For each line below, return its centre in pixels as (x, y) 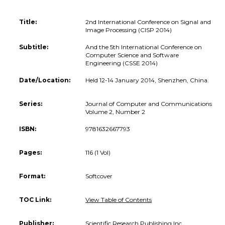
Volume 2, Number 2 (116, 111)
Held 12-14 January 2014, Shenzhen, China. (147, 80)
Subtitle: (34, 47)
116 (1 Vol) (98, 152)
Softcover (99, 176)
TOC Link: (35, 199)
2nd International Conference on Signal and (148, 22)
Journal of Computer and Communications (149, 103)
